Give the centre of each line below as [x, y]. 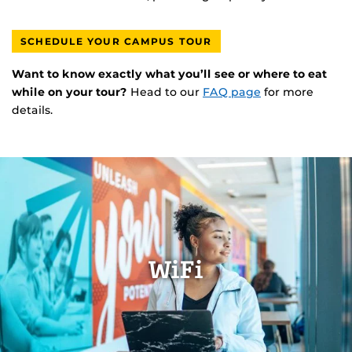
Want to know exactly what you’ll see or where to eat [169, 74]
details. [32, 110]
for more [287, 92]
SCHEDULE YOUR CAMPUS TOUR [116, 42]
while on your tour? [70, 92]
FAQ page [232, 92]
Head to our [165, 92]
